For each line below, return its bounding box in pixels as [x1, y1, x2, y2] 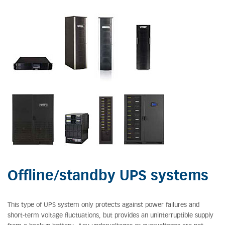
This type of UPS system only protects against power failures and [8, 202, 199, 208]
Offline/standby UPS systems [8, 169, 208, 183]
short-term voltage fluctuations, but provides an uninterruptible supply [8, 212, 213, 219]
